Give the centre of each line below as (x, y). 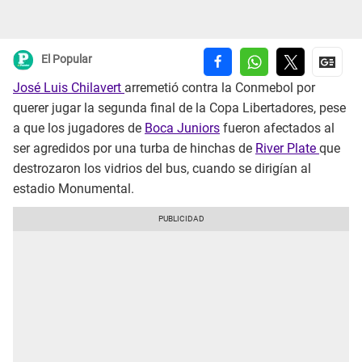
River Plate (287, 149)
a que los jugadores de (79, 128)
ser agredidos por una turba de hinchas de (134, 149)
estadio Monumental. (74, 189)
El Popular (67, 59)
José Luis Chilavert (69, 88)
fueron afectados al (277, 128)
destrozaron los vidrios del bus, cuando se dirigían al (162, 169)
